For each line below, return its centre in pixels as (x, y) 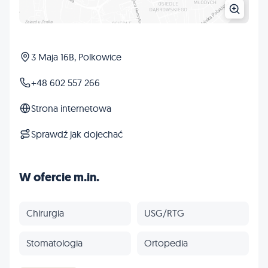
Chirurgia (45, 213)
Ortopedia (166, 243)
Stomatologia (54, 243)
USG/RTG (164, 213)
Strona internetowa (71, 108)
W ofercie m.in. (59, 177)
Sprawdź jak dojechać (77, 134)
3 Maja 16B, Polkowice (76, 57)
